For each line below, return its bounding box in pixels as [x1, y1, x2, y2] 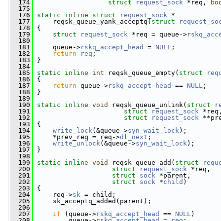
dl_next [120, 133, 147, 141]
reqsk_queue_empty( [104, 69, 179, 76]
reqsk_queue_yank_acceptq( [33, 18, 151, 25]
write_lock [53, 127, 92, 134]
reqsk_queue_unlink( [108, 101, 187, 109]
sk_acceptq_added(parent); [33, 197, 151, 205]
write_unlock [53, 140, 100, 147]
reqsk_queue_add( [108, 159, 175, 166]
